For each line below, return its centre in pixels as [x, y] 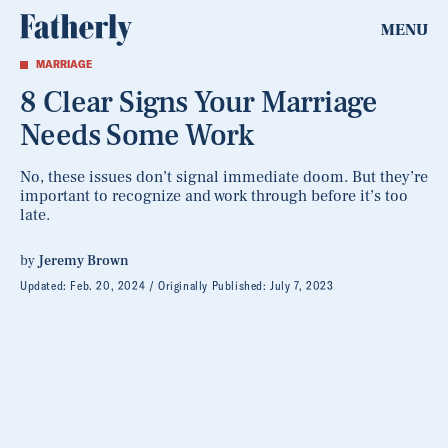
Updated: [45, 285]
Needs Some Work [136, 135]
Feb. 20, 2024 [108, 285]
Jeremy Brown [83, 261]
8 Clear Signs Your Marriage [199, 102]
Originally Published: [214, 285]
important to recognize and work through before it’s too [214, 196]
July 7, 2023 [302, 285]
